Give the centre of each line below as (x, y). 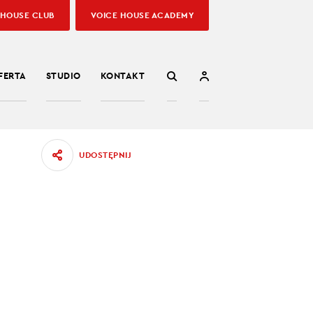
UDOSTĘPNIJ (105, 155)
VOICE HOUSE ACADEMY (142, 15)
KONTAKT (122, 76)
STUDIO (63, 76)
